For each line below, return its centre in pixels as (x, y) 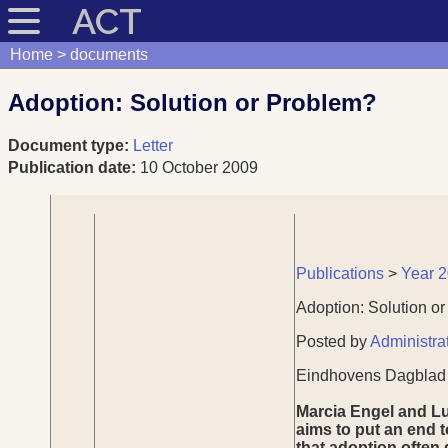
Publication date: (74, 167)
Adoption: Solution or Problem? (192, 102)
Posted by (333, 341)
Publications (340, 273)
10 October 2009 (199, 167)
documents (108, 54)
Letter (153, 145)
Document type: (70, 145)
